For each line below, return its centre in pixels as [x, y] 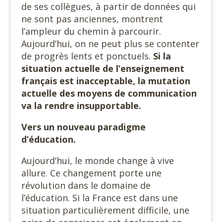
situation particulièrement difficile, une [105, 210]
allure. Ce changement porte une [91, 173]
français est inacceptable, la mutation [106, 81]
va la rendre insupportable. [81, 106]
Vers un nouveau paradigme [83, 127]
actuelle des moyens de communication [109, 93]
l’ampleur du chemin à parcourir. [91, 31]
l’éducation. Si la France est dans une [99, 198]
